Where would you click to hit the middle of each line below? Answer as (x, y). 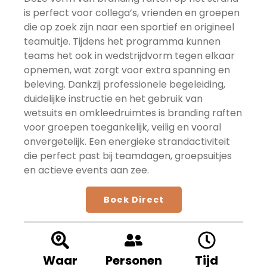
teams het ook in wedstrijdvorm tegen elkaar (129, 56)
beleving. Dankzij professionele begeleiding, (125, 85)
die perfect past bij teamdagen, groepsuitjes (128, 156)
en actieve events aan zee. (86, 170)
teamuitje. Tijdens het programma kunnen (122, 42)
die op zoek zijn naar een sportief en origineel (129, 27)
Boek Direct (133, 199)
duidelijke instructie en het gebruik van (113, 99)
